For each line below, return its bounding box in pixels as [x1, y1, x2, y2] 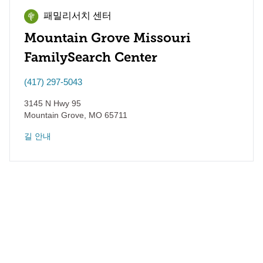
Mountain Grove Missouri [24, 30, 191, 46]
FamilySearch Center [24, 49, 157, 65]
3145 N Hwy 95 [24, 99, 81, 108]
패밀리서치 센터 [43, 12, 112, 21]
